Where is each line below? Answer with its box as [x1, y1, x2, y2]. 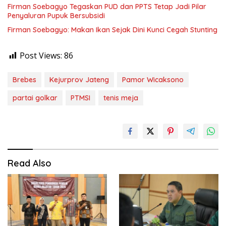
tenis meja [103, 93, 138, 102]
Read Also [8, 157, 51, 169]
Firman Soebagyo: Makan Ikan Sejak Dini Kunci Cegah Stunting [8, 25, 217, 34]
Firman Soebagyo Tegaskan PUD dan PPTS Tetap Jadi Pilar [8, 2, 206, 11]
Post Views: [20, 49, 62, 61]
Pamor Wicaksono [122, 75, 184, 84]
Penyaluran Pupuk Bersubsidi [8, 11, 105, 20]
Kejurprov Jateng [49, 75, 109, 84]
